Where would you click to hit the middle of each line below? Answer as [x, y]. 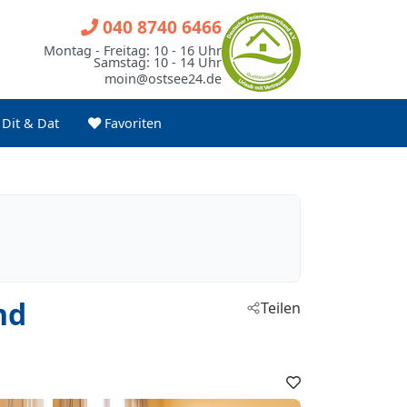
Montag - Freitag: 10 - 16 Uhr [133, 50]
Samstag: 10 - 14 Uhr [158, 62]
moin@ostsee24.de [163, 79]
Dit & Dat [30, 123]
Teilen [281, 308]
